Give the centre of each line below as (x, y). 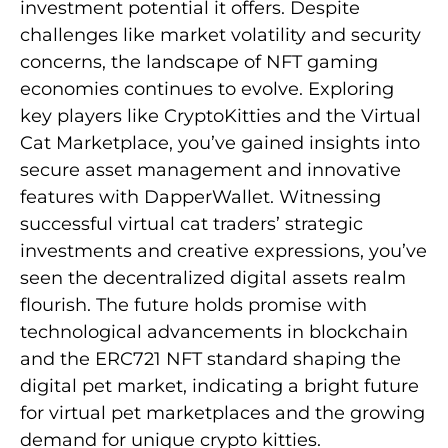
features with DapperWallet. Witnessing (200, 196)
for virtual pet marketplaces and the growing (222, 412)
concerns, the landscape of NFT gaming (199, 61)
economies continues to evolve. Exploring (207, 88)
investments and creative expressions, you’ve (223, 250)
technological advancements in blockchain (214, 331)
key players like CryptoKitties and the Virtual (220, 115)
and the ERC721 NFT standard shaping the (210, 358)
